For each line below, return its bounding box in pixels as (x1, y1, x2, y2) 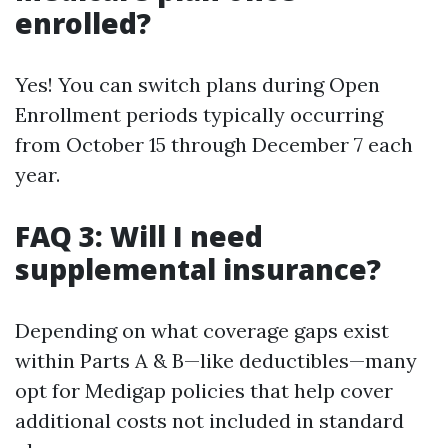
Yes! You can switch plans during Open (15, 72, 380, 97)
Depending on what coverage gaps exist (15, 318, 389, 343)
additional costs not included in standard (15, 408, 404, 433)
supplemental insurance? (15, 250, 381, 288)
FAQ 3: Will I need (15, 217, 263, 255)
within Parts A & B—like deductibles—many (15, 348, 417, 373)
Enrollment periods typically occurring (15, 102, 383, 127)
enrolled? (15, 4, 151, 42)
